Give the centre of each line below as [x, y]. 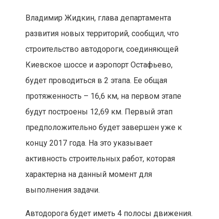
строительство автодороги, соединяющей [102, 49]
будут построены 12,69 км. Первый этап [99, 112]
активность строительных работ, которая [100, 159]
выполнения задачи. [62, 190]
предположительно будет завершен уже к [103, 128]
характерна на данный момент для [88, 175]
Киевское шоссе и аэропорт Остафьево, [99, 65]
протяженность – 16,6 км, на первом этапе [103, 96]
